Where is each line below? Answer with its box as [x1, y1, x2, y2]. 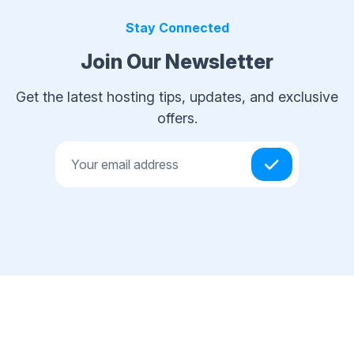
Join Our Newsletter [81, 50, 273, 74]
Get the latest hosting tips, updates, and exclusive [16, 88, 338, 106]
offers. [156, 110, 198, 127]
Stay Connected [125, 20, 229, 36]
